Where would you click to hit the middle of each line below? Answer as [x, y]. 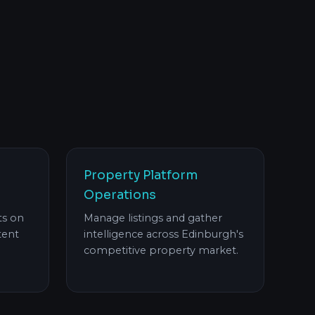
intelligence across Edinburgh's [163, 234]
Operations [120, 195]
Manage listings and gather [153, 218]
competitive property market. [161, 251]
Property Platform [141, 175]
